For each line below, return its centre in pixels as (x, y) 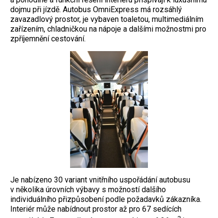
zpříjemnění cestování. (48, 38)
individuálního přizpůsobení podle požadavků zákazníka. (106, 199)
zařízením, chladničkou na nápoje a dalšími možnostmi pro (108, 29)
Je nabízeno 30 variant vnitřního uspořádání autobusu (100, 180)
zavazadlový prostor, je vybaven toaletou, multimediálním (107, 19)
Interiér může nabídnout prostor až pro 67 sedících (96, 209)
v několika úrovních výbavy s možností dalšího (88, 189)
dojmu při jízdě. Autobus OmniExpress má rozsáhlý (96, 9)
